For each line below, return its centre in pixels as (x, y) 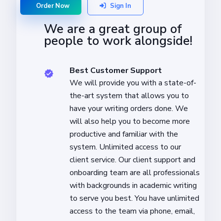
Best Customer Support (116, 70)
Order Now (53, 6)
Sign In (121, 6)
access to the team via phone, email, (132, 211)
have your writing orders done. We (129, 108)
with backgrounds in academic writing (133, 185)
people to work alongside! (118, 41)
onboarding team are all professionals (135, 172)
